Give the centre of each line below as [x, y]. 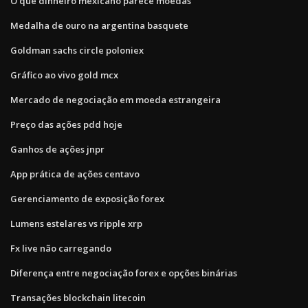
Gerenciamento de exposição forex [87, 198]
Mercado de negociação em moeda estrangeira [115, 99]
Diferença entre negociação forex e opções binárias [124, 273]
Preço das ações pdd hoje [66, 124]
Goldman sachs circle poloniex [77, 50]
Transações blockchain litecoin [78, 297]
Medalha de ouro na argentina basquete [99, 25]
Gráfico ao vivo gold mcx [64, 75]
